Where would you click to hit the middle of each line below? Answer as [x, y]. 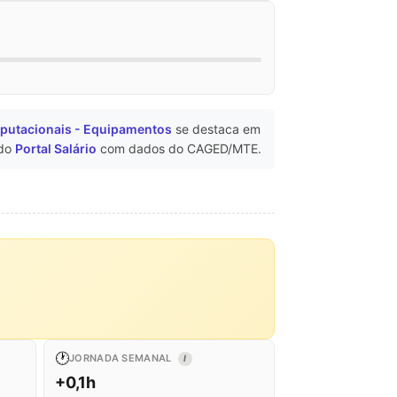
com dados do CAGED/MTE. [179, 148]
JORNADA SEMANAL [122, 358]
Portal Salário [56, 148]
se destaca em [216, 128]
